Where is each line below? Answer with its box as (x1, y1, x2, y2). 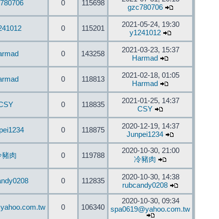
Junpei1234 (127, 131, 163, 138)
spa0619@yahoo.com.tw (110, 205, 190, 213)
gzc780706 (127, 3, 163, 11)
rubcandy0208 (122, 181, 168, 189)
